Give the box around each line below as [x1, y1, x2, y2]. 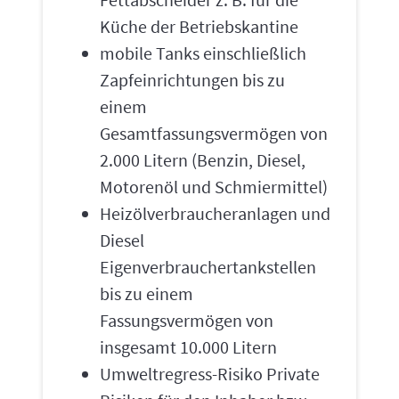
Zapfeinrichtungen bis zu [100, 69, 285, 91]
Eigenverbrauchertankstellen [100, 256, 316, 278]
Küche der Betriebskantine [100, 15, 298, 37]
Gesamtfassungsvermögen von [100, 122, 328, 144]
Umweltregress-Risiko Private [100, 362, 320, 385]
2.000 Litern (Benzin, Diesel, [100, 149, 305, 171]
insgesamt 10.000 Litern [100, 336, 277, 358]
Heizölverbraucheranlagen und [100, 202, 330, 224]
